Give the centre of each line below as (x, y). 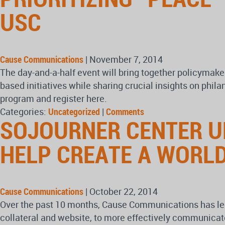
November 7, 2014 (126, 59)
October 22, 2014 (124, 191)
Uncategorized (74, 111)
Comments (125, 111)
